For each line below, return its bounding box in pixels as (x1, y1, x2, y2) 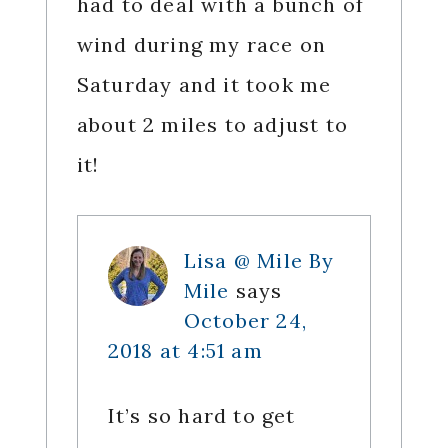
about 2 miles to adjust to (76, 112, 348, 138)
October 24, (183, 308, 307, 334)
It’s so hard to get (107, 403, 296, 429)
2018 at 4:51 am (107, 338, 263, 364)
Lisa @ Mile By (183, 248, 335, 274)
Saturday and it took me (76, 72, 332, 98)
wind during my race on (76, 32, 327, 58)
